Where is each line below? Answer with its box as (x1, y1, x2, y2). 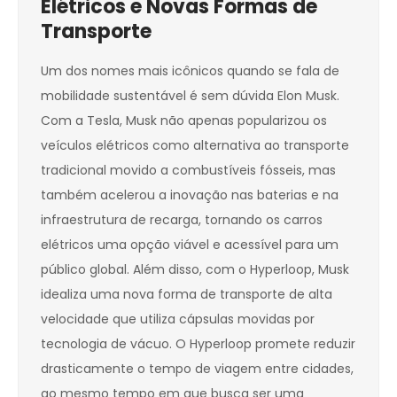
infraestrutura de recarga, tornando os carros (41, 211, 323, 230)
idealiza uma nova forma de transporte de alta (41, 285, 332, 304)
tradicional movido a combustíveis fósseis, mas (41, 161, 336, 180)
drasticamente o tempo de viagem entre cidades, (41, 360, 354, 378)
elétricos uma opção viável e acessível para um (41, 236, 339, 254)
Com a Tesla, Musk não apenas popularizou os (41, 112, 327, 130)
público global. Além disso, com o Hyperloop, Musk (41, 261, 349, 279)
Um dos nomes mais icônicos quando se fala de (41, 62, 339, 81)
